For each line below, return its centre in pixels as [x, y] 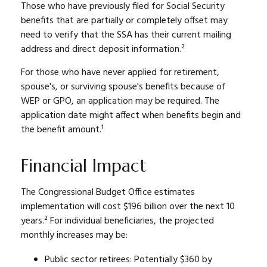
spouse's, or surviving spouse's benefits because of [123, 87]
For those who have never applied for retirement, [120, 73]
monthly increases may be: [74, 235]
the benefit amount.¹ [62, 130]
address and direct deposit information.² [103, 49]
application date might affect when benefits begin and [131, 116]
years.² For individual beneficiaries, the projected [117, 221]
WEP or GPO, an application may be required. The [120, 101]
